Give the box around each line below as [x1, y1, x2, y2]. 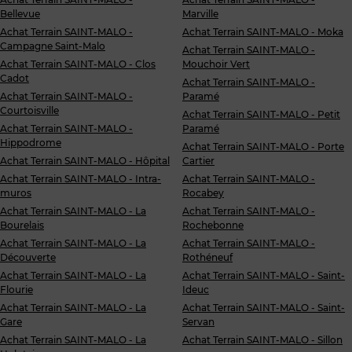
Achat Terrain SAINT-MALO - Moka [182, 26, 343, 38]
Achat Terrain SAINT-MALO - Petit [182, 108, 340, 120]
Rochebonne [182, 219, 244, 231]
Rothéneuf [182, 251, 233, 263]
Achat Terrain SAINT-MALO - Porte [182, 141, 344, 152]
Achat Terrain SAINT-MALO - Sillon [182, 334, 343, 346]
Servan [182, 316, 214, 328]
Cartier [182, 155, 214, 167]
